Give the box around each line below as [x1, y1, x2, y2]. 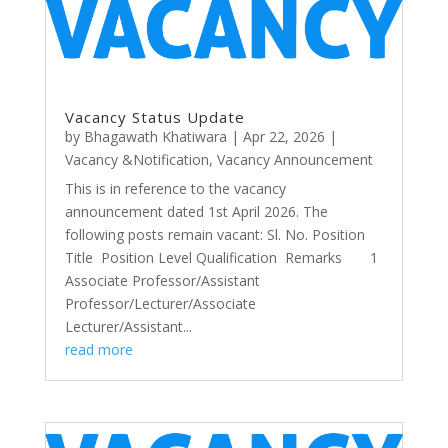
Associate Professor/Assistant [64, 270, 260, 290]
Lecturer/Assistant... [64, 316, 192, 336]
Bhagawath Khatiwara [83, 126, 227, 146]
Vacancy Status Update [64, 106, 245, 127]
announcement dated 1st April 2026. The [64, 201, 328, 221]
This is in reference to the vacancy [64, 178, 286, 198]
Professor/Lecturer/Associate [64, 293, 256, 313]
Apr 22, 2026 [242, 126, 325, 146]
